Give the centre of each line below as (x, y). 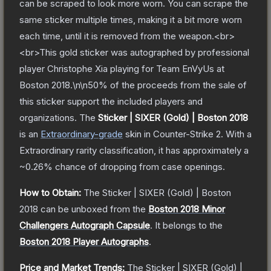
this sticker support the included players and (111, 101)
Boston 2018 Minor (187, 209)
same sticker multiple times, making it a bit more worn (131, 19)
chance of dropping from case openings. (139, 166)
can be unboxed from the (92, 209)
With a (237, 134)
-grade (109, 134)
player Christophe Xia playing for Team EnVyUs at (122, 68)
